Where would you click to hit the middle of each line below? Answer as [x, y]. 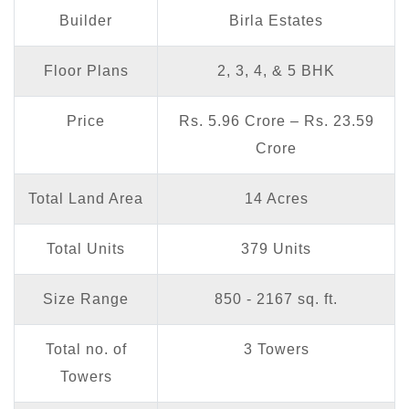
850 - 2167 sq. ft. [276, 299]
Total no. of [86, 349]
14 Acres [276, 198]
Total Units [86, 248]
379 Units [276, 248]
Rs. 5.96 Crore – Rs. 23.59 [276, 121]
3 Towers [276, 349]
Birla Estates [276, 20]
